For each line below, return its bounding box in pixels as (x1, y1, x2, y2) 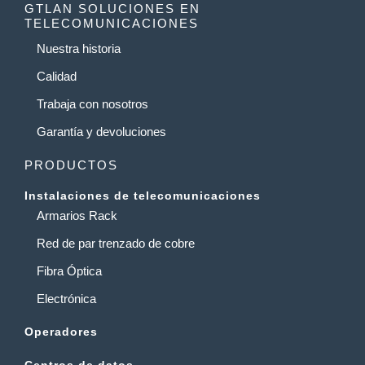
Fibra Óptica (37, 263, 102, 278)
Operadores (24, 324, 98, 338)
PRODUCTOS (24, 157, 118, 172)
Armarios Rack (37, 208, 117, 222)
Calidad (37, 68, 77, 83)
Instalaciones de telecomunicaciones (24, 188, 261, 202)
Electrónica (37, 291, 96, 306)
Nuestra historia (37, 41, 121, 55)
